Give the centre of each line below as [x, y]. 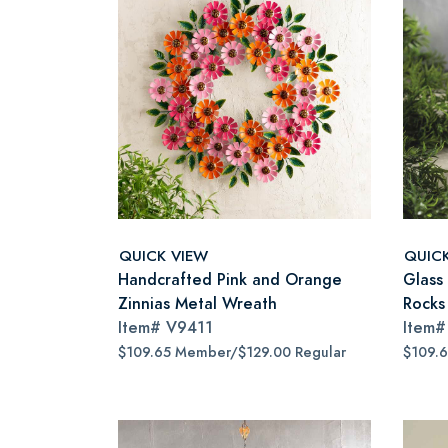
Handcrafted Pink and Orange [230, 279]
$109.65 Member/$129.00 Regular [232, 352]
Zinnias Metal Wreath [197, 303]
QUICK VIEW [163, 255]
